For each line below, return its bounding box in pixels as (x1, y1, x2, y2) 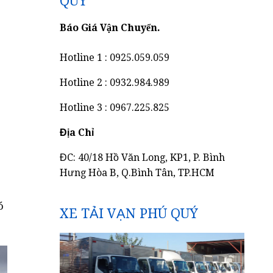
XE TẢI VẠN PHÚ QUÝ (60, 206, 199, 221)
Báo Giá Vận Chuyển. (60, 22, 161, 34)
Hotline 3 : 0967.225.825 (60, 102, 170, 113)
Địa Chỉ (60, 127, 94, 138)
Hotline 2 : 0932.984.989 (60, 77, 170, 88)
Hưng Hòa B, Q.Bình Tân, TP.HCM (60, 167, 215, 179)
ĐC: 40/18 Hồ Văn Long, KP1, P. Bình (60, 152, 225, 163)
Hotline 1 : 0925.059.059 (60, 52, 170, 63)
